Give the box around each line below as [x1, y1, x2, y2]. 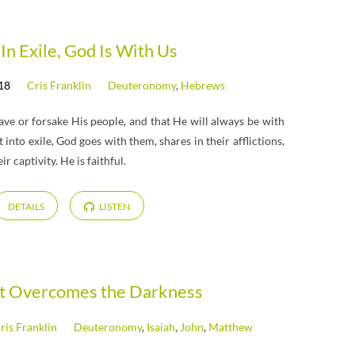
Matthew [208, 319, 254, 334]
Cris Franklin [27, 78, 92, 93]
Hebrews [181, 78, 226, 93]
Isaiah [147, 319, 176, 334]
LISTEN [97, 200, 130, 212]
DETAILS [7, 200, 44, 212]
